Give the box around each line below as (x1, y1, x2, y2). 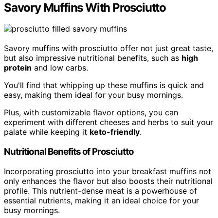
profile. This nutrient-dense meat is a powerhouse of (4, 185, 197, 196)
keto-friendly (90, 127, 140, 137)
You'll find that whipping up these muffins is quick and (4, 80, 204, 91)
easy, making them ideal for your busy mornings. (4, 90, 183, 100)
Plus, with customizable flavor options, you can (4, 108, 178, 118)
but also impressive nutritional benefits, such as (4, 53, 182, 63)
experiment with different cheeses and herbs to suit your (4, 117, 213, 127)
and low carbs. (32, 63, 88, 73)
